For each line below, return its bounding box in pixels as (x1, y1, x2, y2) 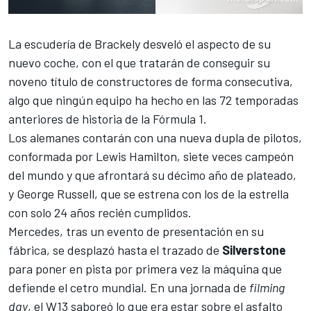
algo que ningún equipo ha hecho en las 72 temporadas (8, 92, 299, 108)
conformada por (8, 149, 96, 165)
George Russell (17, 186, 94, 202)
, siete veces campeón (177, 149, 294, 165)
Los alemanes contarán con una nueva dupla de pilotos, (8, 130, 302, 146)
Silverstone (222, 242, 286, 258)
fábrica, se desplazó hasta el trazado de (8, 242, 222, 258)
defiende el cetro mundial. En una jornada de (8, 280, 249, 296)
